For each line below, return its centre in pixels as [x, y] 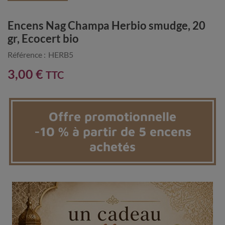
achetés [113, 146]
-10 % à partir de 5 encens [113, 131]
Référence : [27, 54]
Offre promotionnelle [113, 116]
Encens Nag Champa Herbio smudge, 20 [106, 25]
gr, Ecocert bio [43, 38]
